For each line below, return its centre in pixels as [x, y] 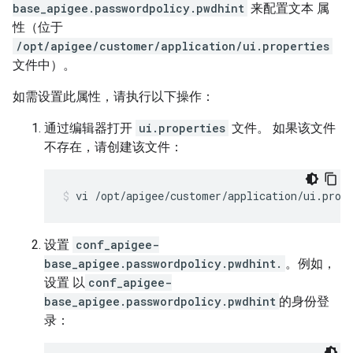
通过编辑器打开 [90, 128]
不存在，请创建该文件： [113, 147]
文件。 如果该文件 [282, 128]
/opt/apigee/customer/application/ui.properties [173, 46]
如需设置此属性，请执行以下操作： [113, 97]
